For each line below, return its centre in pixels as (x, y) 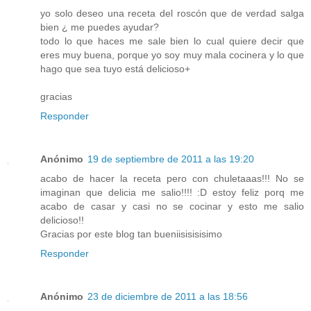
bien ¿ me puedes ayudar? (100, 27)
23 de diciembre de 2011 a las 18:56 (168, 296)
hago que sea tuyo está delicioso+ (115, 68)
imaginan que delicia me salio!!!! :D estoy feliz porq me (172, 192)
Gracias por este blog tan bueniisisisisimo (131, 234)
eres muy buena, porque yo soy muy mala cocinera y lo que (172, 54)
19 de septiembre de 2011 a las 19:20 (171, 159)
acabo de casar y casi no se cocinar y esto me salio (172, 206)
